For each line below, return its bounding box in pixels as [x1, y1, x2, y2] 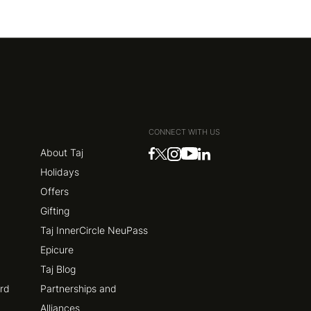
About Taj [40, 146, 84, 158]
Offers [40, 185, 69, 197]
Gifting [40, 204, 70, 217]
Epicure [40, 243, 74, 255]
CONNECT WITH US [149, 126, 221, 137]
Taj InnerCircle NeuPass [40, 224, 149, 236]
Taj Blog [40, 262, 76, 275]
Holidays [40, 165, 80, 178]
